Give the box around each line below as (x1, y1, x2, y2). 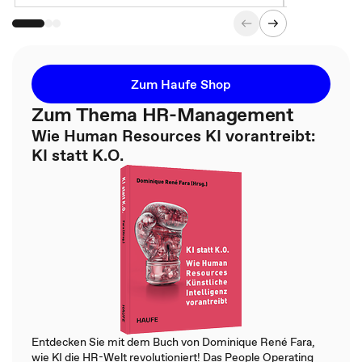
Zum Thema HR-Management (32, 101, 294, 128)
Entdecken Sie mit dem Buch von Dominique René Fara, (32, 334, 315, 350)
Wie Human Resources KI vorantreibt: (32, 124, 315, 147)
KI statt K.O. (32, 144, 124, 166)
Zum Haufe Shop (131, 75, 231, 93)
